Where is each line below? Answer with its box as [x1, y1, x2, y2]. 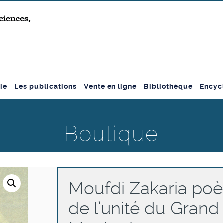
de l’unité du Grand [68, 198, 219, 219]
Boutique [64, 121, 159, 147]
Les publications [14, 82, 77, 91]
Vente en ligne [83, 82, 137, 91]
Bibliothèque [143, 82, 193, 91]
